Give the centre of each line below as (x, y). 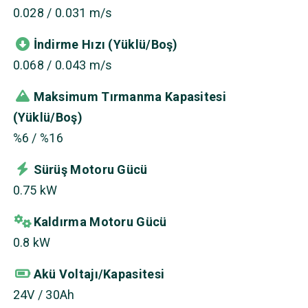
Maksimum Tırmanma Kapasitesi (130, 97)
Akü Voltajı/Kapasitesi (99, 274)
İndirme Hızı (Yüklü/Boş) (106, 44)
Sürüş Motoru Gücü (90, 169)
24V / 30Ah (44, 295)
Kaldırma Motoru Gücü (100, 222)
